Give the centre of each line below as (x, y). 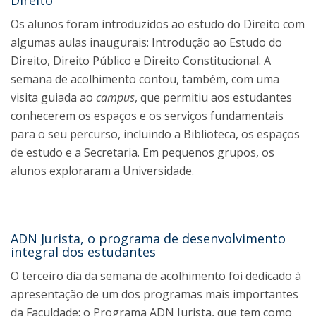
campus (115, 97)
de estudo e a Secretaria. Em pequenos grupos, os (142, 152)
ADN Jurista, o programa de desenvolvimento (148, 238)
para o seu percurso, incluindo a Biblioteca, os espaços (155, 134)
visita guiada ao (53, 97)
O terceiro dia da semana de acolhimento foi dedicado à (156, 276)
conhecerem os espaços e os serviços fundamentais (147, 116)
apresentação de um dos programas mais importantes (154, 294)
